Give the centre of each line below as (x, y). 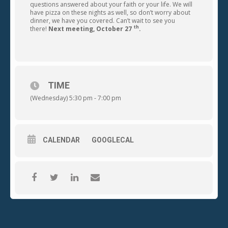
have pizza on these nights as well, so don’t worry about (110, 12)
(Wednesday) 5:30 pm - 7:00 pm (76, 98)
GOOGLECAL (113, 140)
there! (39, 28)
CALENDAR (61, 140)
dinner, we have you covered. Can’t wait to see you (103, 20)
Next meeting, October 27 (90, 28)
